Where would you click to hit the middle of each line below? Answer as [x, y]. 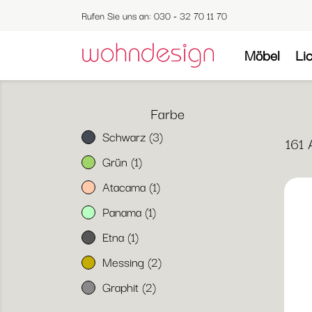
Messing [125, 261]
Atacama [126, 186]
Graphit [122, 286]
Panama [124, 211]
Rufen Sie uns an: [118, 15]
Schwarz [126, 136]
